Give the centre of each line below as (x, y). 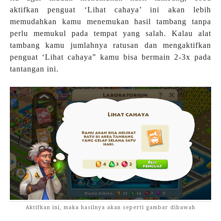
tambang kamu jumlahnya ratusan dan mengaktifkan (110, 45)
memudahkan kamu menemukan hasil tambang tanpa (110, 21)
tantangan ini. (34, 69)
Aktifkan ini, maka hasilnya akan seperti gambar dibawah (110, 207)
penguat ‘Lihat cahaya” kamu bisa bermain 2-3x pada (110, 57)
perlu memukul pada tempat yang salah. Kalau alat (110, 33)
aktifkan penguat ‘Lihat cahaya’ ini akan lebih (110, 9)
